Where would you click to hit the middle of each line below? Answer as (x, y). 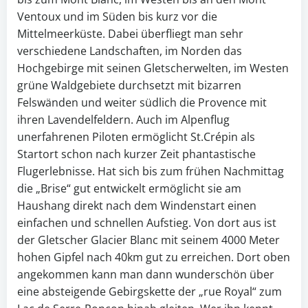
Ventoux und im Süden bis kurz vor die (117, 17)
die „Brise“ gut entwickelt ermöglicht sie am (129, 189)
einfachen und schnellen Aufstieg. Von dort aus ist (147, 223)
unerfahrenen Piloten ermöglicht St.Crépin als (136, 137)
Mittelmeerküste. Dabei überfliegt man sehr (130, 34)
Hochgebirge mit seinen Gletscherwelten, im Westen (153, 68)
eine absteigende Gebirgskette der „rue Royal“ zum (150, 292)
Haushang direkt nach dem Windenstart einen (137, 206)
